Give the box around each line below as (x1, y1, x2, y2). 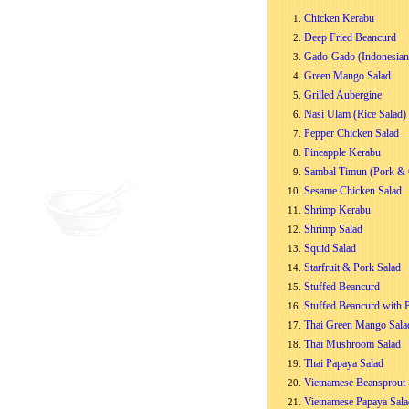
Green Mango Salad (304, 68, 391, 82)
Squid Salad (304, 241, 356, 255)
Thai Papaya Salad (304, 356, 383, 370)
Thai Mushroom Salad (304, 337, 401, 351)
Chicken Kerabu (304, 11, 374, 25)
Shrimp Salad (304, 222, 362, 236)
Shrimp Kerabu (304, 203, 371, 216)
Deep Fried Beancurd (304, 30, 396, 44)
